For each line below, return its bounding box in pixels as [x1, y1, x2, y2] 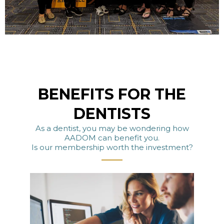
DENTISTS [73, 104, 150, 123]
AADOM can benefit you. [64, 132, 159, 142]
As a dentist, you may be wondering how [35, 123, 189, 133]
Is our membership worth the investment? [31, 142, 193, 152]
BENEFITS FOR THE [38, 84, 186, 103]
